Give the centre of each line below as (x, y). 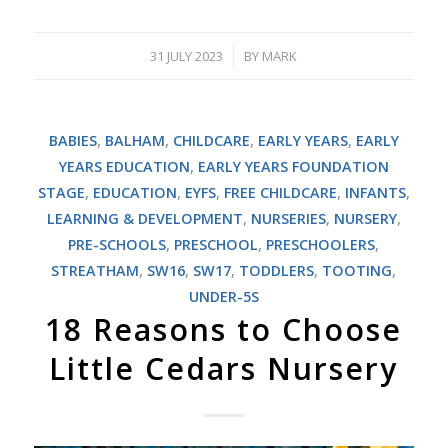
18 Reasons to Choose (224, 329)
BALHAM (134, 140)
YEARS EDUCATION (124, 166)
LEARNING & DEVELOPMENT (144, 218)
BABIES (72, 140)
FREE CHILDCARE (280, 192)
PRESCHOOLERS (321, 244)
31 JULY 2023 (187, 55)
